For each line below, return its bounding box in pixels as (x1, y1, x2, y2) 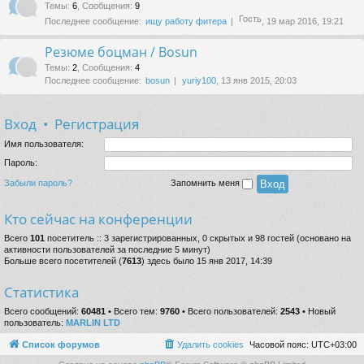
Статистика (4, 283, 79, 302)
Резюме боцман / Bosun (45, 43, 197, 61)
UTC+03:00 (311, 339, 357, 349)
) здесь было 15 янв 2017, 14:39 (141, 256, 272, 266)
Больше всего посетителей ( (4, 256, 122, 266)
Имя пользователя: (4, 138, 84, 149)
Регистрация (54, 115, 139, 133)
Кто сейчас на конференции (4, 210, 193, 229)
